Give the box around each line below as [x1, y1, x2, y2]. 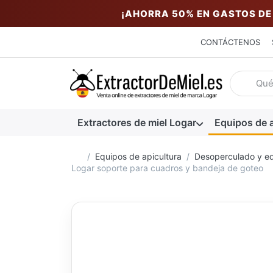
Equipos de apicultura [94, 151, 182, 161]
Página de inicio [81, 150, 144, 161]
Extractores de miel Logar [77, 116, 196, 129]
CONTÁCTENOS [200, 37, 260, 48]
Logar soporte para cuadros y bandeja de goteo [71, 162, 263, 173]
